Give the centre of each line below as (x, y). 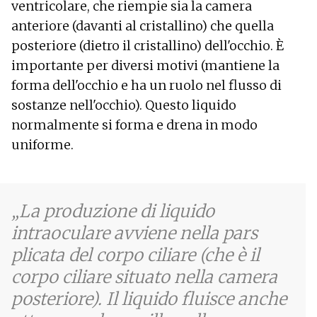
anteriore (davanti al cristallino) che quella (143, 25)
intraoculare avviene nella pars (134, 233)
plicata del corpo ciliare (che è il (136, 255)
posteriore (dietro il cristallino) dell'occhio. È (148, 45)
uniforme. (42, 144)
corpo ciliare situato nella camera (144, 277)
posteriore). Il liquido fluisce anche (149, 299)
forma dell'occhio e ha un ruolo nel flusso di (146, 85)
